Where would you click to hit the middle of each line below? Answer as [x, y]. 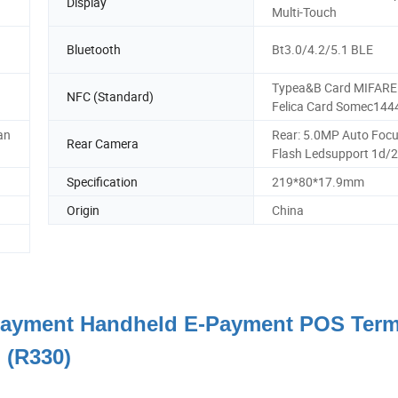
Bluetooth [94, 50]
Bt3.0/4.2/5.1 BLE [322, 50]
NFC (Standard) [110, 97]
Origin [83, 210]
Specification [102, 181]
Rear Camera [103, 144]
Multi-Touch [304, 12]
